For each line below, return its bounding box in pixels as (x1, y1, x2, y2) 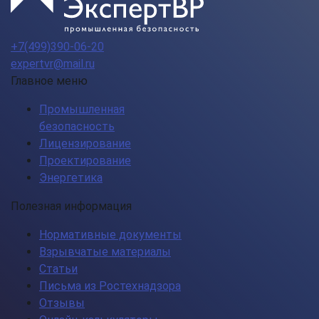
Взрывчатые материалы (39, 245, 171, 258)
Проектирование (39, 154, 131, 167)
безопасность (39, 120, 115, 133)
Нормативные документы (39, 228, 182, 241)
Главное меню (11, 74, 88, 88)
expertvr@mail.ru (11, 57, 95, 70)
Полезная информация (11, 199, 132, 213)
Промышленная (39, 103, 125, 116)
